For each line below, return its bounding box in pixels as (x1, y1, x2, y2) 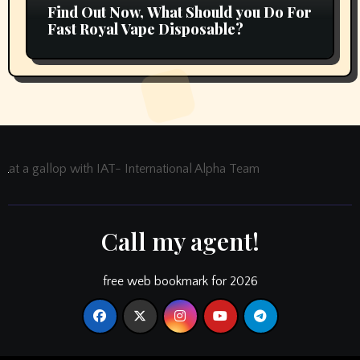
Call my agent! (100, 224, 260, 257)
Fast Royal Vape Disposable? (47, 18, 243, 39)
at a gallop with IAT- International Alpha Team (8, 161, 260, 176)
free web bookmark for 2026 (102, 273, 258, 288)
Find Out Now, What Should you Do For (47, 2, 312, 22)
